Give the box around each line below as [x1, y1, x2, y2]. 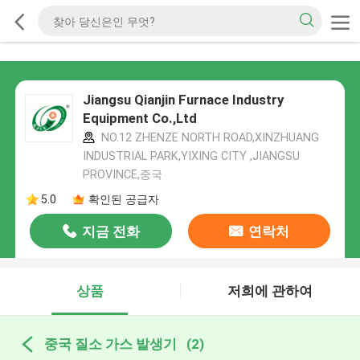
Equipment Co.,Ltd [82, 110, 197, 127]
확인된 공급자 [88, 192, 159, 206]
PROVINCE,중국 [82, 168, 162, 182]
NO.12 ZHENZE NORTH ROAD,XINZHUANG [97, 131, 319, 145]
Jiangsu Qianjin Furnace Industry [82, 92, 284, 108]
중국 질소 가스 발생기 [43, 335, 177, 352]
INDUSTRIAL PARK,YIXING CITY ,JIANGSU [82, 149, 300, 163]
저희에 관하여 [227, 283, 313, 300]
